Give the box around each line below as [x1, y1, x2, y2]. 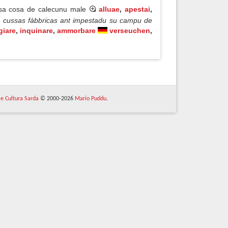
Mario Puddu [74, 96, 106, 102]
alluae [99, 5, 120, 13]
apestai [125, 5, 151, 13]
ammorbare [56, 26, 96, 35]
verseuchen [109, 26, 151, 35]
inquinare [19, 26, 53, 35]
